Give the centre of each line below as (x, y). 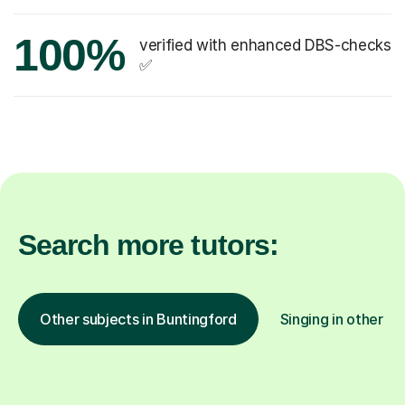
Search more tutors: (148, 245)
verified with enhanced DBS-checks (265, 46)
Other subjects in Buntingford (138, 320)
